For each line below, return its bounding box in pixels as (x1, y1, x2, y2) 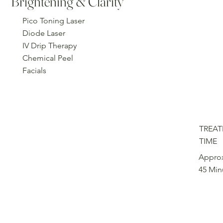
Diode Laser (22, 28, 66, 38)
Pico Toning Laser (22, 16, 85, 26)
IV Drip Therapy (22, 41, 77, 51)
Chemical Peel (22, 53, 74, 63)
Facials (22, 66, 47, 76)
